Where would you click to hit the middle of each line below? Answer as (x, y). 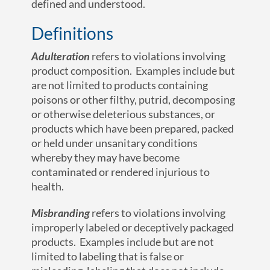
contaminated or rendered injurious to (121, 172)
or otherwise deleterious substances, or (124, 114)
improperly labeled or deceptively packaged (133, 228)
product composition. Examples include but (133, 71)
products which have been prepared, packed (133, 129)
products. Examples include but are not (123, 242)
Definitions (73, 33)
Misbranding (61, 213)
